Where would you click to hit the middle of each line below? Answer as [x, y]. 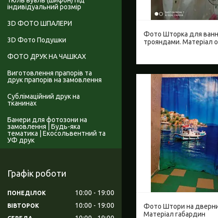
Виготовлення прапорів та [50, 73]
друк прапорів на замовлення [54, 80]
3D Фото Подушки [37, 40]
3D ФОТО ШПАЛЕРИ [40, 24]
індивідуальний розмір [44, 7]
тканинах [22, 103]
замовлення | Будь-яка [44, 127]
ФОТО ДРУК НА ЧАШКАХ [47, 57]
